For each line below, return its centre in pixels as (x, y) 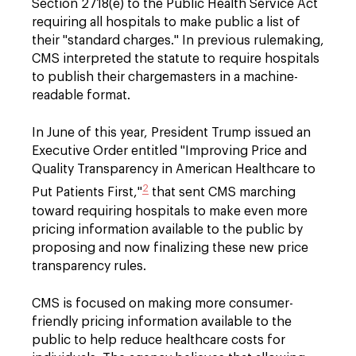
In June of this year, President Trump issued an (171, 133)
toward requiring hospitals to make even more (170, 211)
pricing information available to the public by (167, 229)
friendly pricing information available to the (162, 321)
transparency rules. (89, 266)
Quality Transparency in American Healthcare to (174, 170)
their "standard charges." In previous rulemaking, (178, 41)
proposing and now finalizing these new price (170, 248)
